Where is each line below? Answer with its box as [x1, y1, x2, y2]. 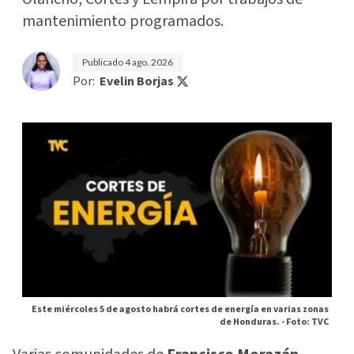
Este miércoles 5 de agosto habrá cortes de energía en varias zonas [32, 302, 329, 316]
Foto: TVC [286, 314, 329, 329]
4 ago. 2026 [125, 56, 173, 69]
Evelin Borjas [100, 73, 174, 91]
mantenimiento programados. [22, 10, 224, 33]
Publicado [82, 56, 125, 69]
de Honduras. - [220, 314, 286, 329]
